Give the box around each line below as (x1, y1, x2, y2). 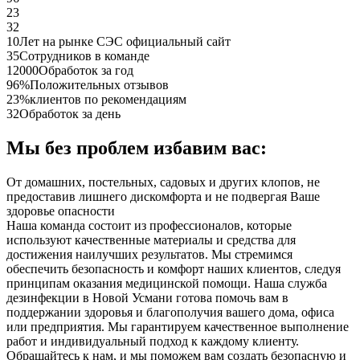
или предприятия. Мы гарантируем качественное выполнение (6, 320, 349, 334)
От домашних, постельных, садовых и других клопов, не (6, 175, 320, 190)
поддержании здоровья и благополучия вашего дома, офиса (6, 305, 334, 320)
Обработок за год (39, 63, 133, 78)
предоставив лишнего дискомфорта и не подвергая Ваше (6, 190, 320, 204)
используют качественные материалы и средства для (6, 233, 296, 247)
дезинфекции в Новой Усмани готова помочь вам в (6, 291, 288, 305)
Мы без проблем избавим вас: (6, 137, 267, 159)
